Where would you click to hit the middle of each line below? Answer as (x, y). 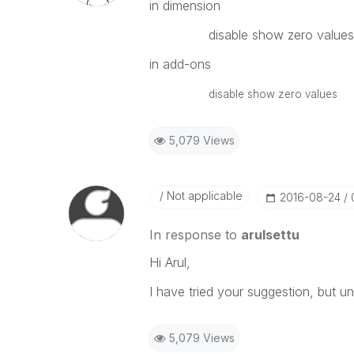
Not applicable (203, 196)
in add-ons (180, 64)
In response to (195, 235)
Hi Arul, (169, 262)
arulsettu (270, 235)
